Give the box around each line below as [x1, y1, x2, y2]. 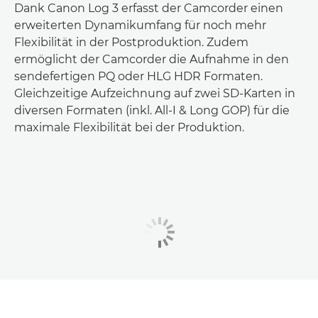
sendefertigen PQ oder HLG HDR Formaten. [14, 69, 263, 83]
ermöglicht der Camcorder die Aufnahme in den [14, 52, 289, 66]
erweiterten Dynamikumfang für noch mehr [14, 18, 266, 32]
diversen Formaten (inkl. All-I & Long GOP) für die [14, 103, 290, 117]
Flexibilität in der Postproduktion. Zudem [14, 35, 248, 49]
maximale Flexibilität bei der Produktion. [14, 120, 244, 134]
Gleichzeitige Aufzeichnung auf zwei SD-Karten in [14, 86, 295, 100]
